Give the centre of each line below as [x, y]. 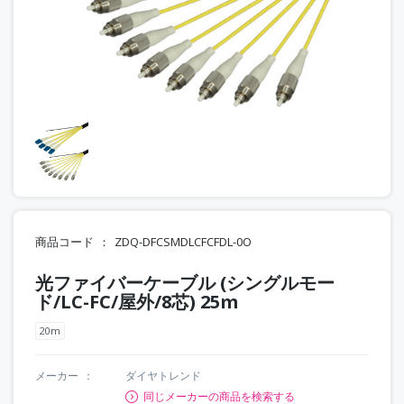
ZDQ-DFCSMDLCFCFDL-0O [183, 241]
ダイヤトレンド [163, 375]
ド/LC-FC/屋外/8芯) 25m [137, 301]
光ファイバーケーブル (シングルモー [185, 282]
